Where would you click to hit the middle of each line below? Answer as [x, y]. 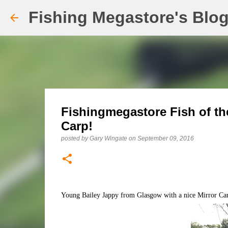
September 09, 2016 [165, 138]
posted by [75, 138]
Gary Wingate [108, 138]
